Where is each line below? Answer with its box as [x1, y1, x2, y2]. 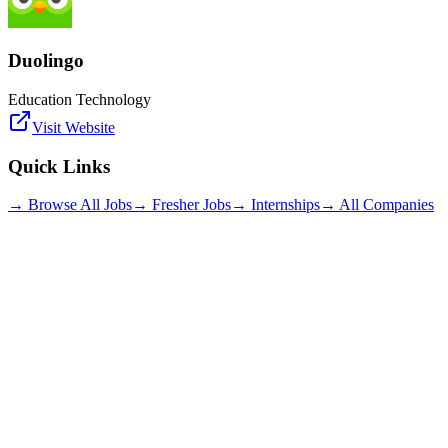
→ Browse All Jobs [8, 196, 132, 214]
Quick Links [8, 155, 110, 177]
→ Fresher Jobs [132, 196, 231, 214]
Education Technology [8, 90, 151, 108]
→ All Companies [320, 196, 434, 214]
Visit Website [32, 118, 115, 136]
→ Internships [231, 196, 320, 214]
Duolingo [8, 50, 84, 72]
